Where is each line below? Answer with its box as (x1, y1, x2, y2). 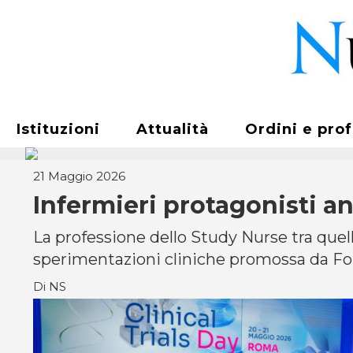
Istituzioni (17, 121, 100, 138)
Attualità (136, 121, 209, 138)
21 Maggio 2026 (33, 169, 125, 184)
